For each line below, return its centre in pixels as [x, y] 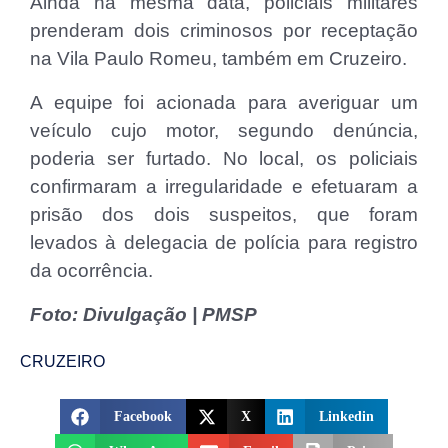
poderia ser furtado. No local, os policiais [224, 159]
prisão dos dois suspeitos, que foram [224, 215]
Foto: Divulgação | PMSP [143, 315]
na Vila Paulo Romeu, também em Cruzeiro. [218, 59]
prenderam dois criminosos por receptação [224, 31]
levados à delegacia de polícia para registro [224, 243]
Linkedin [347, 417]
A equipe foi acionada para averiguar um [224, 103]
